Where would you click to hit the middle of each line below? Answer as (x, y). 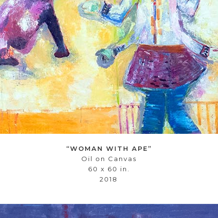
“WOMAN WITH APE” (109, 148)
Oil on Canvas (109, 159)
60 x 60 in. (109, 169)
